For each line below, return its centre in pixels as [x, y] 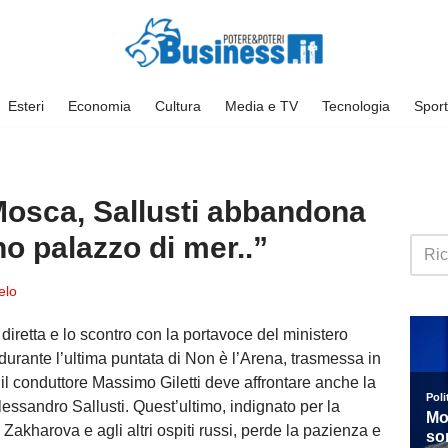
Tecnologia [355, 105]
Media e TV [261, 105]
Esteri [25, 105]
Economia [99, 105]
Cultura [177, 105]
